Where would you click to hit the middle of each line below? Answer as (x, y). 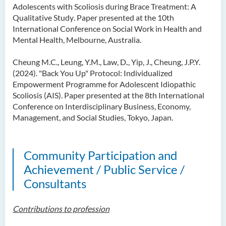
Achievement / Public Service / (104, 169)
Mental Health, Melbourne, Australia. (77, 40)
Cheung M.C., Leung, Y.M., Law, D (69, 62)
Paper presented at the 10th (125, 17)
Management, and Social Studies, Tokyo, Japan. (93, 117)
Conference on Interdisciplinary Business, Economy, (102, 106)
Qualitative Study (43, 17)
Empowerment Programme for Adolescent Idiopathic (104, 84)
